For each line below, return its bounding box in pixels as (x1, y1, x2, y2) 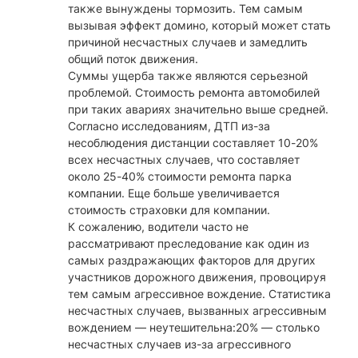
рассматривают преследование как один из (68, 237, 309, 251)
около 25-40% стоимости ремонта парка (68, 169, 292, 184)
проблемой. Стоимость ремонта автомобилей (68, 86, 320, 100)
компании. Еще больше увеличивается (68, 186, 280, 201)
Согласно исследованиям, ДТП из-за (68, 119, 270, 133)
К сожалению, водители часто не (68, 220, 249, 234)
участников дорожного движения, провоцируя (68, 270, 326, 284)
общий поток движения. (68, 52, 198, 66)
